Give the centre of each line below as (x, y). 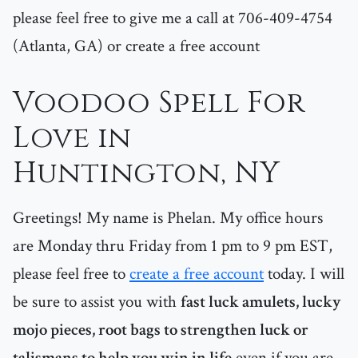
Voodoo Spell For (159, 103)
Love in (72, 139)
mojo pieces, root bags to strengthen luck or (161, 330)
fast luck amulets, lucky (261, 302)
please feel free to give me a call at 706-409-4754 (173, 18)
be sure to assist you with (97, 302)
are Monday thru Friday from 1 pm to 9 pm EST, (173, 246)
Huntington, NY (146, 174)
